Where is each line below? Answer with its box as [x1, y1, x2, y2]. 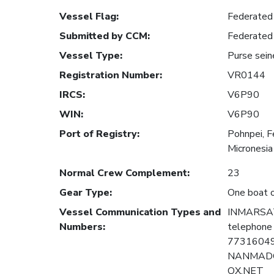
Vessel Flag [59, 10, 116, 24]
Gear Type [59, 186, 109, 200]
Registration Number [59, 68, 160, 83]
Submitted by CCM [59, 29, 147, 43]
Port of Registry [59, 127, 137, 141]
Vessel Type [59, 49, 120, 63]
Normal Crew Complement [59, 166, 187, 180]
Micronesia [228, 142, 273, 156]
